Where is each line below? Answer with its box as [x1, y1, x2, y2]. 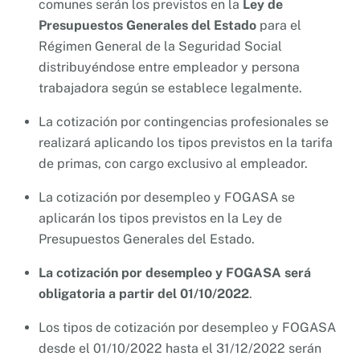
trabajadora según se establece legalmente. [39, 80, 302, 96]
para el [256, 17, 301, 33]
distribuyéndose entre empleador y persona [39, 59, 300, 75]
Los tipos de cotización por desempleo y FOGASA [39, 319, 336, 335]
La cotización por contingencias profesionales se [39, 113, 329, 129]
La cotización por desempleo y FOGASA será [39, 264, 311, 280]
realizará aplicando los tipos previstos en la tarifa [39, 134, 333, 150]
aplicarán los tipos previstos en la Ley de [39, 210, 282, 226]
